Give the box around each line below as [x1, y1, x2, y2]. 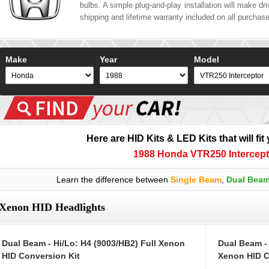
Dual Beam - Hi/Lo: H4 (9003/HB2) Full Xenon [2, 238, 185, 249]
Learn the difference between [56, 175, 171, 185]
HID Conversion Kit [2, 251, 80, 261]
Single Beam [170, 175, 222, 185]
